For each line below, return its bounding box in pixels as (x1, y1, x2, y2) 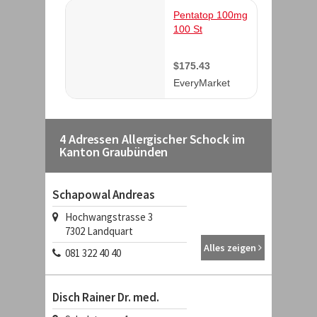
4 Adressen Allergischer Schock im (59, 131, 245, 147)
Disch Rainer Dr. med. (52, 289, 159, 305)
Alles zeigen (204, 241, 258, 254)
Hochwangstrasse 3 (65, 210, 153, 224)
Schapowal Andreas (52, 187, 155, 202)
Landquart (87, 224, 133, 238)
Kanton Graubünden (59, 144, 168, 160)
